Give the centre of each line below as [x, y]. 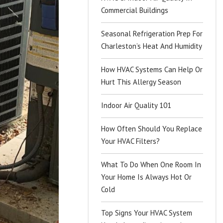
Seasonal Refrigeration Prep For [152, 34]
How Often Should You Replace [151, 129]
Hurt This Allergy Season [141, 82]
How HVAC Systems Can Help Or [152, 69]
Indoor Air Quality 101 [136, 105]
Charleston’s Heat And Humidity [151, 46]
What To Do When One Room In [151, 165]
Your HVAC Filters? [130, 141]
